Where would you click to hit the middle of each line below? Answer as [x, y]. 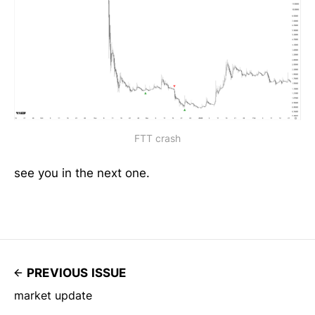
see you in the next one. [82, 173]
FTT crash [157, 139]
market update [53, 296]
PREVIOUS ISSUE [77, 273]
